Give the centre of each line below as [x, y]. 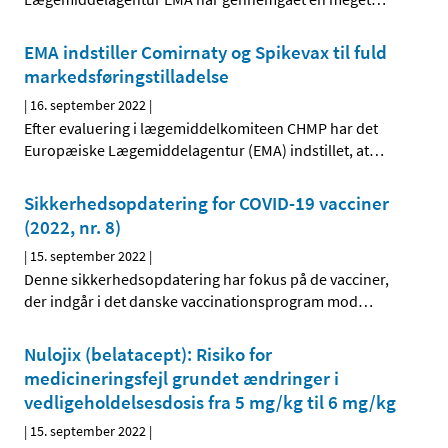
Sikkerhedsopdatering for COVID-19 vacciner [206, 203]
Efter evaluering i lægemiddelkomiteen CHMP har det [201, 128]
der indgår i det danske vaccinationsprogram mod [191, 301]
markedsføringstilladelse [126, 76]
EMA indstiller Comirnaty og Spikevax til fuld [205, 52]
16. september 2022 [88, 105]
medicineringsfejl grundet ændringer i [181, 378]
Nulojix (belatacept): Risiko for [148, 354]
